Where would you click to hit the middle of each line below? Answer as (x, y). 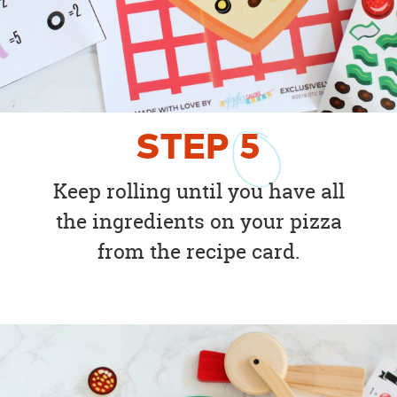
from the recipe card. (198, 252)
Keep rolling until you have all (198, 191)
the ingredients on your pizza (198, 222)
